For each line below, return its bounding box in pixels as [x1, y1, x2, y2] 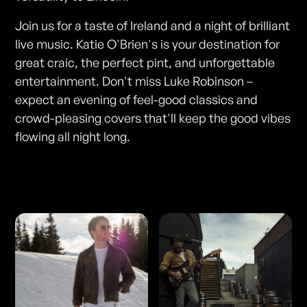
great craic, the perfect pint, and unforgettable [15, 55, 275, 71]
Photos [15, 168, 95, 199]
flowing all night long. [15, 129, 131, 145]
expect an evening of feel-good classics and [15, 92, 258, 108]
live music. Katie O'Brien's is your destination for [15, 36, 280, 52]
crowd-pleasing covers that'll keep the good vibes [15, 110, 291, 126]
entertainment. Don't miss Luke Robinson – [15, 73, 254, 89]
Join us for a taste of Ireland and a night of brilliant [15, 18, 291, 34]
